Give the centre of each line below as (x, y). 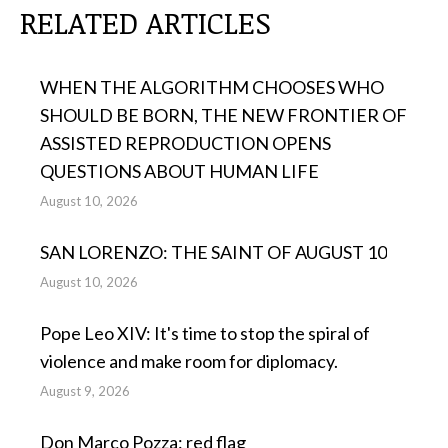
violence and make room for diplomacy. (189, 361)
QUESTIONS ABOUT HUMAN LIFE (179, 171)
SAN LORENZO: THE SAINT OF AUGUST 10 (213, 252)
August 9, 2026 (85, 391)
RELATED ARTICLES (145, 22)
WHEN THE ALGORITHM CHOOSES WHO (212, 87)
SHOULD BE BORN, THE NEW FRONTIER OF (223, 115)
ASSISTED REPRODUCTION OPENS (185, 143)
